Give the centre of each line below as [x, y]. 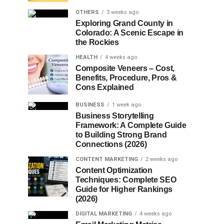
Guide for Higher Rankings [124, 189]
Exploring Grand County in [124, 23]
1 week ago [126, 105]
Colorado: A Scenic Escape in [130, 33]
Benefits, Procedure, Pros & [126, 78]
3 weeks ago [122, 12]
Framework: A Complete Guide [131, 125]
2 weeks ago [161, 159]
